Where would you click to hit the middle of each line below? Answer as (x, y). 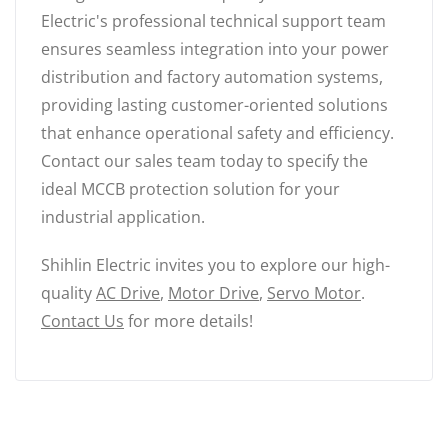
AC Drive (128, 293)
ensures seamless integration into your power (215, 49)
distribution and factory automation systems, (212, 77)
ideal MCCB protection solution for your (190, 189)
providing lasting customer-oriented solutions (214, 105)
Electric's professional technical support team (213, 21)
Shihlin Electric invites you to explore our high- (215, 265)
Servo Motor (314, 293)
